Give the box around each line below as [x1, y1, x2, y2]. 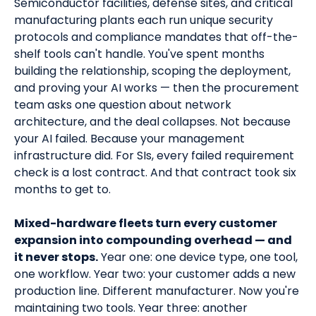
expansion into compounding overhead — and [14, 232, 292, 249]
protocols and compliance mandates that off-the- [14, 29, 298, 46]
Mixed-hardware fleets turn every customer [14, 215, 277, 232]
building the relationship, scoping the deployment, [14, 63, 291, 80]
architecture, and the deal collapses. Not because [14, 114, 291, 130]
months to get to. [14, 181, 111, 198]
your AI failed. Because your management [14, 130, 245, 147]
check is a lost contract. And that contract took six [14, 164, 296, 181]
